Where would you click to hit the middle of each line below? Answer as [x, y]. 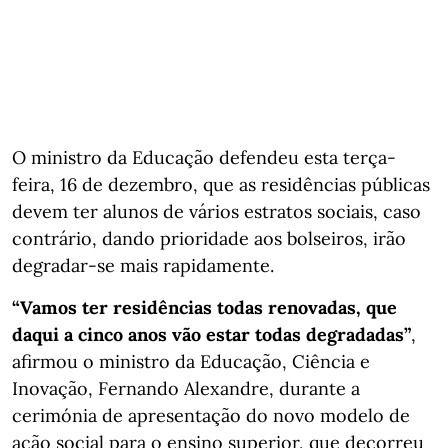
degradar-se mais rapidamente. [143, 265]
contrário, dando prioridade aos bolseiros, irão [209, 238]
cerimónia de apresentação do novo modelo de [211, 415]
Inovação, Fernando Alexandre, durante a [186, 388]
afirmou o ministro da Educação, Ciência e [191, 361]
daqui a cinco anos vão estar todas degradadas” [211, 334]
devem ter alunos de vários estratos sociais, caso [216, 211]
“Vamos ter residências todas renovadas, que [204, 307]
